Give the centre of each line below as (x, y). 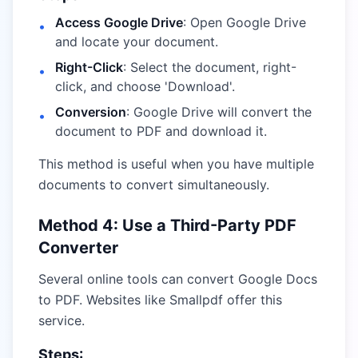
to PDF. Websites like (104, 300)
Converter (78, 248)
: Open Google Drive (245, 22)
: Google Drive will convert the (219, 112)
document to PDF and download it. (161, 131)
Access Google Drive (119, 22)
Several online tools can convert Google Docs (178, 279)
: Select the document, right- (210, 67)
